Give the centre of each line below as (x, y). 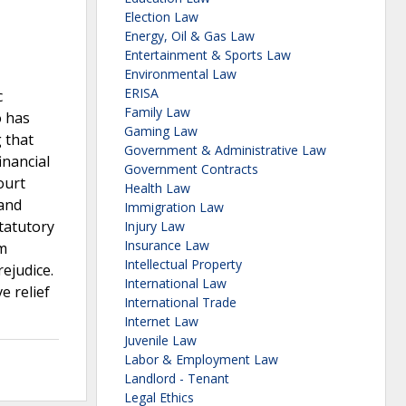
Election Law (161, 17)
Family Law (157, 112)
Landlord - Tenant (177, 379)
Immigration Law (174, 208)
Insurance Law (167, 246)
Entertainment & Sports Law (208, 55)
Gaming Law (161, 131)
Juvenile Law (160, 341)
